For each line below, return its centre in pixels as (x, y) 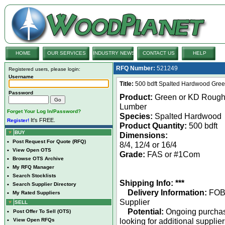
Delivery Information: (167, 192)
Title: (127, 84)
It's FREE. (42, 120)
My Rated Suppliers (36, 193)
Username (21, 77)
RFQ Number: (136, 68)
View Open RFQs (34, 220)
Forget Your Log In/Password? (44, 111)
